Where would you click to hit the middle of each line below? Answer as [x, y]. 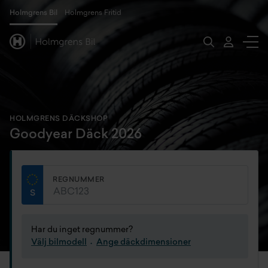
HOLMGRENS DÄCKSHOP [59, 119]
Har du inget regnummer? [82, 230]
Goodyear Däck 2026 [76, 135]
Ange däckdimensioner [144, 243]
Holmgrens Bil [33, 13]
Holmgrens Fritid [93, 13]
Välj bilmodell [59, 243]
